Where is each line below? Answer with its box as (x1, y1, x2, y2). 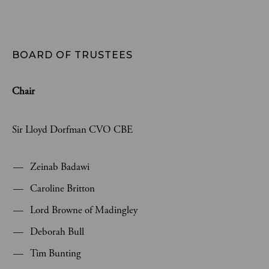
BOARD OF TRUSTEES (12, 49, 133, 61)
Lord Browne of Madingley (30, 204, 138, 217)
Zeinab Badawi (30, 160, 89, 174)
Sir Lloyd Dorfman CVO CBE (12, 123, 133, 136)
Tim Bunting (30, 247, 81, 260)
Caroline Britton (30, 182, 95, 195)
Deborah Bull (30, 225, 84, 238)
